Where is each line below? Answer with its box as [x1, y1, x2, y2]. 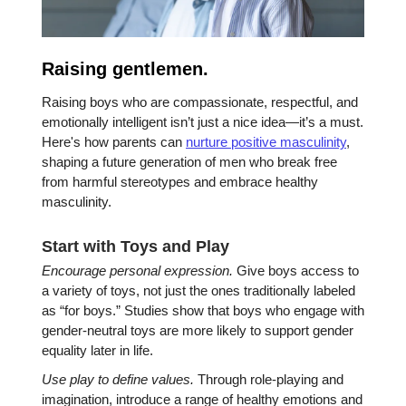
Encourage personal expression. [42, 263, 233, 279]
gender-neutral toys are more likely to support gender [42, 323, 353, 339]
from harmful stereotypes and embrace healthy [42, 174, 318, 190]
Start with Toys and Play [42, 237, 229, 256]
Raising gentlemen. [42, 59, 208, 80]
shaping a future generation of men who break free [42, 154, 337, 170]
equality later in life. [42, 343, 153, 359]
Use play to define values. [42, 372, 194, 388]
